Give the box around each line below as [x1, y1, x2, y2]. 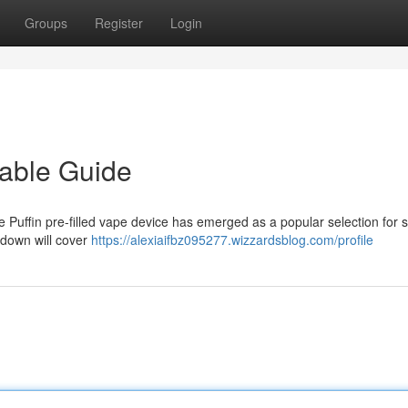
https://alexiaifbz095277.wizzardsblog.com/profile [91, 230, 373, 249]
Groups [25, 14, 67, 32]
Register [95, 14, 143, 32]
